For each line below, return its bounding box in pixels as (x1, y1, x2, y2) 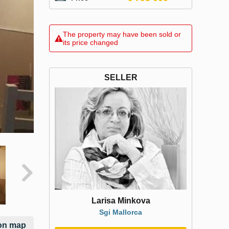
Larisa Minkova (91, 196, 150, 205)
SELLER (104, 73, 138, 82)
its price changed (63, 38, 118, 47)
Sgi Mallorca (99, 208, 142, 216)
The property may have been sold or (63, 30, 181, 38)
